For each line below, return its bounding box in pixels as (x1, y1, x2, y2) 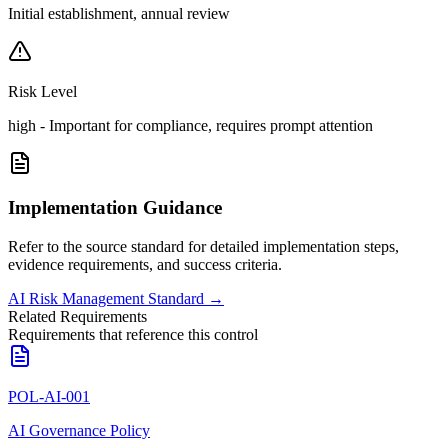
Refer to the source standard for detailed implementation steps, (8, 238, 399, 256)
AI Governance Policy (8, 422, 150, 440)
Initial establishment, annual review (8, 4, 230, 22)
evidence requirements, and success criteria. (8, 256, 282, 274)
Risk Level (8, 82, 77, 100)
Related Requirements (8, 308, 147, 326)
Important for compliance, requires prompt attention (49, 116, 373, 134)
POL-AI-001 (8, 388, 90, 406)
